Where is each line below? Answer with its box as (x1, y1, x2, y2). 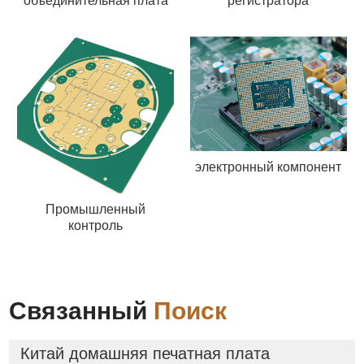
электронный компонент (195, 159, 342, 174)
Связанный (9, 297, 154, 324)
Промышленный (45, 202, 146, 217)
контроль (68, 219, 123, 233)
